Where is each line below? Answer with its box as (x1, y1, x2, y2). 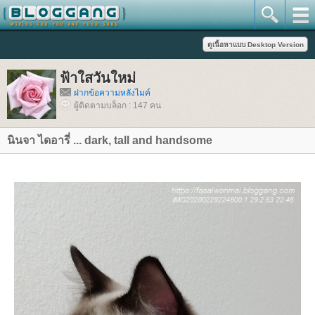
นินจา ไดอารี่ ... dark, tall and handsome (7, 134, 212, 146)
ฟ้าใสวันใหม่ (60, 70, 136, 86)
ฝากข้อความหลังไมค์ (74, 88, 150, 98)
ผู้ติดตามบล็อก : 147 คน (74, 101, 161, 110)
